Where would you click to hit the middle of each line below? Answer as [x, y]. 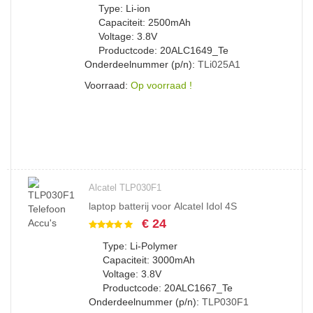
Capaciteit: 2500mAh [145, 22]
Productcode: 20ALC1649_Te [163, 50]
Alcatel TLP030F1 [125, 188]
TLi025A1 [219, 64]
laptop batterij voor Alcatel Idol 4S [163, 206]
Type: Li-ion [124, 8]
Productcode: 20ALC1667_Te [168, 288]
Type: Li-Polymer [140, 246]
